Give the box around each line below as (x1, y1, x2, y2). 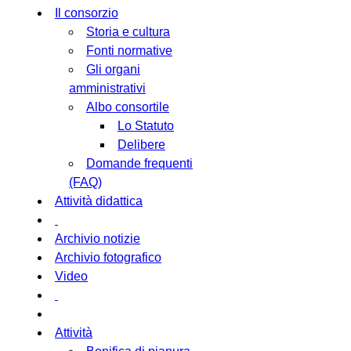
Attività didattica (55, 194, 143, 208)
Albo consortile (86, 100, 169, 114)
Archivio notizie (55, 231, 140, 245)
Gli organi (86, 62, 140, 76)
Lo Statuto (118, 118, 174, 132)
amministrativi (69, 81, 146, 95)
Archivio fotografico (55, 250, 161, 264)
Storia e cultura (86, 24, 170, 38)
